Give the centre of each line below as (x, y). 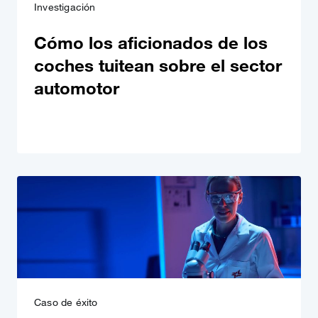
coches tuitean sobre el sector (158, 65)
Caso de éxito (66, 302)
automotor (77, 88)
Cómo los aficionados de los (151, 42)
